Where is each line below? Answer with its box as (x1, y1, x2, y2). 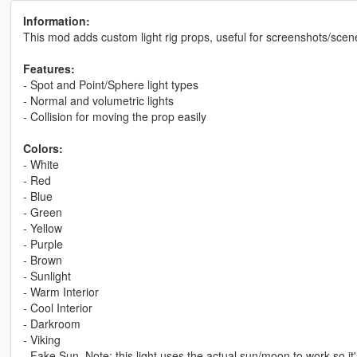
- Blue (22, 188, 53, 205)
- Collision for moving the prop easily (22, 108, 206, 125)
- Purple (22, 236, 63, 253)
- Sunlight (22, 268, 71, 284)
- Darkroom (22, 316, 80, 332)
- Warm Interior (22, 284, 99, 300)
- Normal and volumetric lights (22, 92, 174, 109)
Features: (22, 61, 75, 77)
